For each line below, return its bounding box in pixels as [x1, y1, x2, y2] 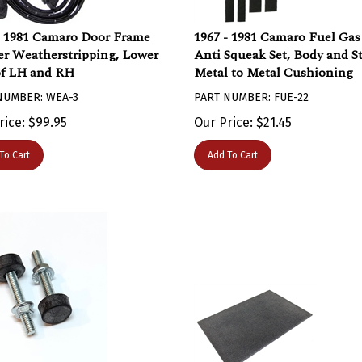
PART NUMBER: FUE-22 [193, 82, 309, 96]
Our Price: [193, 107, 253, 122]
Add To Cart [207, 141, 258, 153]
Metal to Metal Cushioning [193, 55, 353, 74]
